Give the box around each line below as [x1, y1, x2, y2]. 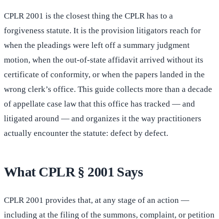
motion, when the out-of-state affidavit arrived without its [4, 55, 203, 65]
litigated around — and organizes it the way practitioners [4, 114, 201, 124]
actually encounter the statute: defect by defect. [4, 129, 168, 138]
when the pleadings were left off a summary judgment [4, 41, 190, 50]
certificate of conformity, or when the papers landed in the [4, 70, 205, 80]
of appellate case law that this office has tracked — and [4, 99, 195, 109]
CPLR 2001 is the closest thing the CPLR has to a [4, 11, 173, 21]
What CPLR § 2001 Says [4, 164, 143, 180]
